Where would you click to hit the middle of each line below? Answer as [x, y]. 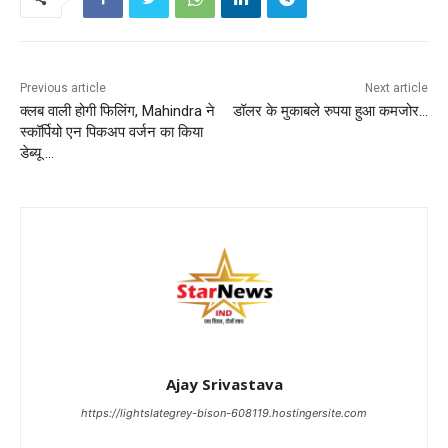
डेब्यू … [37, 153]
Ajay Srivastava [224, 384]
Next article [396, 88]
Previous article [63, 88]
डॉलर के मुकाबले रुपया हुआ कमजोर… [330, 111]
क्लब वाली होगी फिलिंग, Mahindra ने [117, 111]
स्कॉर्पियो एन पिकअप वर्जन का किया [111, 132]
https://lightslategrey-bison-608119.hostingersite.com [224, 413]
